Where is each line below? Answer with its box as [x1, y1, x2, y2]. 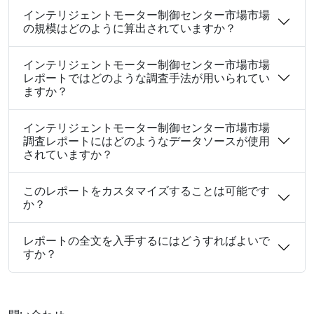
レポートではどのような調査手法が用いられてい [23, 69, 270, 86]
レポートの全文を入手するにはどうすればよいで [23, 232, 270, 248]
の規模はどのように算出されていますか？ [23, 20, 236, 36]
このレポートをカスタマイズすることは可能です [23, 182, 270, 198]
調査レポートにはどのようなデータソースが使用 [23, 132, 270, 149]
